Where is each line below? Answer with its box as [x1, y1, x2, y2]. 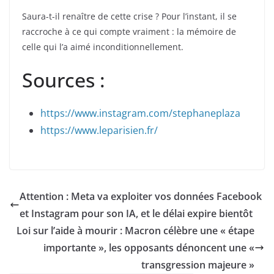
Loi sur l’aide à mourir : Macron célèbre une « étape [17, 224, 254, 238]
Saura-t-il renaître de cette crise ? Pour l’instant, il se [22, 10, 237, 23]
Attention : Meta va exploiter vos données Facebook [20, 190, 262, 204]
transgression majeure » [141, 258, 254, 272]
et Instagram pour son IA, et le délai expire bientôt [20, 207, 253, 221]
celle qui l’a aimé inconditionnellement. [22, 41, 183, 53]
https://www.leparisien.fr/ [40, 124, 158, 138]
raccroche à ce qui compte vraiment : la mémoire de [22, 26, 236, 38]
